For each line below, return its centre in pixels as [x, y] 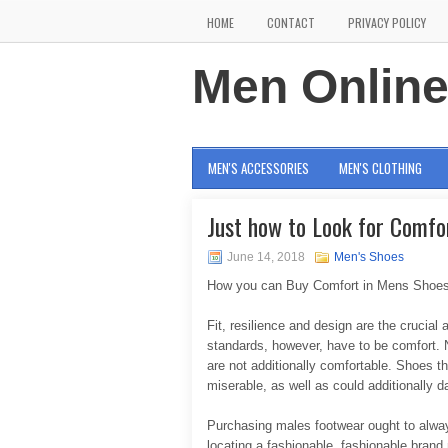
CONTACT [291, 22]
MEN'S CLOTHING [380, 168]
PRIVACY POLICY [387, 22]
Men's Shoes [369, 257]
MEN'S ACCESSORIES [258, 168]
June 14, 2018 [266, 257]
